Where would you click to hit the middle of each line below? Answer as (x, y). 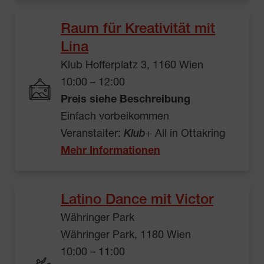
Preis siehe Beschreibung (126, 100)
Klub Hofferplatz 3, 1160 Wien (132, 66)
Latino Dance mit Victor (137, 201)
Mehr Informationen (110, 151)
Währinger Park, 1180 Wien (126, 235)
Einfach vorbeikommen (115, 117)
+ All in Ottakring (185, 134)
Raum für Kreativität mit (138, 30)
